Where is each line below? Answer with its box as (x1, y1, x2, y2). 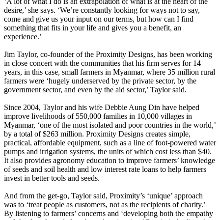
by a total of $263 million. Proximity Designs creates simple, (4, 130, 191, 138)
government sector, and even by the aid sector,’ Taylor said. (4, 85, 187, 94)
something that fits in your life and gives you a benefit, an (4, 24, 181, 32)
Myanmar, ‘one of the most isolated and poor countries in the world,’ (4, 121, 216, 130)
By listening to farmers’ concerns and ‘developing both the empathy (4, 209, 213, 218)
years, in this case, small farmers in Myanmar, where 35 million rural (4, 68, 215, 77)
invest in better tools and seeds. (4, 174, 100, 183)
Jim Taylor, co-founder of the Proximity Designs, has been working (4, 50, 212, 59)
